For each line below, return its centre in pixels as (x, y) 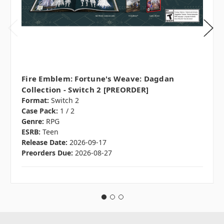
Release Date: (44, 142)
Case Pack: (40, 110)
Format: (35, 100)
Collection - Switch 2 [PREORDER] (85, 89)
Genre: (33, 121)
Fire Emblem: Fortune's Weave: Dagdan (98, 78)
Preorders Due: (47, 152)
